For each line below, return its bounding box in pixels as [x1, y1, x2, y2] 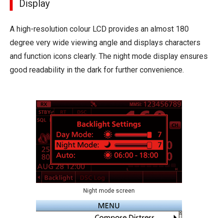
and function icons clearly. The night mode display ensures [10, 51, 208, 61]
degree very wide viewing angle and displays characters [10, 37, 200, 47]
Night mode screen [83, 187, 135, 194]
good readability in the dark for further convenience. [10, 65, 184, 74]
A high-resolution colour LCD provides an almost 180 [10, 24, 189, 34]
